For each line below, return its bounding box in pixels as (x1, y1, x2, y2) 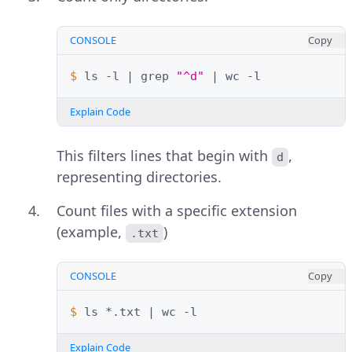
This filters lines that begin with (57, 146, 272, 166)
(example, (57, 222, 126, 242)
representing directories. (57, 167, 222, 187)
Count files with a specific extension (57, 201, 297, 221)
